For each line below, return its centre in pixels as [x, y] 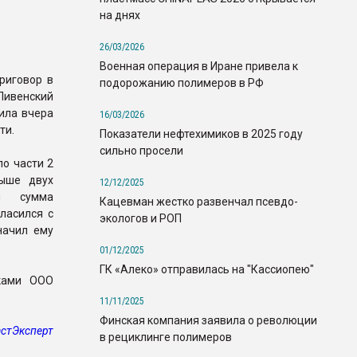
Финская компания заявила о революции [208, 320]
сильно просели [141, 150]
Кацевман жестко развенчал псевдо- [199, 201]
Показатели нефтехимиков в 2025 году [201, 133]
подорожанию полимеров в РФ [182, 82]
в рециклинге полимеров [166, 337]
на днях [120, 15]
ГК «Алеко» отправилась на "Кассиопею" [207, 269]
